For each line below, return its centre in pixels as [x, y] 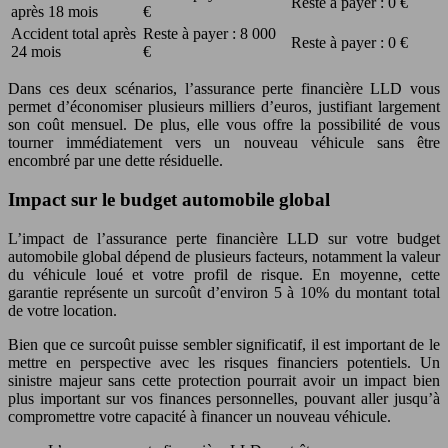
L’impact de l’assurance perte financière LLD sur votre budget [224, 238]
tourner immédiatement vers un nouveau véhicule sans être [224, 143]
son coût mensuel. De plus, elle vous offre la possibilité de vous [224, 125]
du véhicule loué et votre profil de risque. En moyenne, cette [224, 274]
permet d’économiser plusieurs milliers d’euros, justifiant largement [224, 107]
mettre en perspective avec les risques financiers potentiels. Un [224, 362]
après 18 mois [54, 12]
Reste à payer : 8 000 [209, 34]
